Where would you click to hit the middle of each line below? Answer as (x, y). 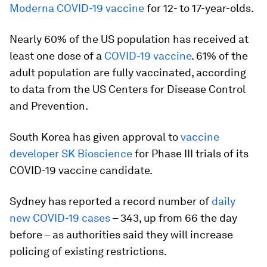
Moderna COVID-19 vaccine (77, 8)
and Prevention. (49, 106)
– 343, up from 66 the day (174, 218)
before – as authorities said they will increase (121, 235)
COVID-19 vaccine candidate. (81, 170)
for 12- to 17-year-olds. (199, 8)
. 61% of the (220, 56)
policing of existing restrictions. (88, 251)
